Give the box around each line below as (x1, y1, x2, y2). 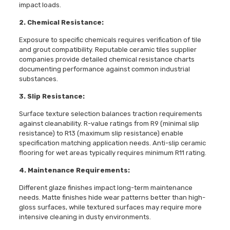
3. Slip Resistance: (18, 92, 85, 101)
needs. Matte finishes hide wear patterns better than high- (18, 194, 205, 202)
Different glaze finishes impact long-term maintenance (18, 184, 193, 192)
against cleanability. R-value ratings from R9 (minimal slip (18, 120, 199, 128)
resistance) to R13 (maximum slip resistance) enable (18, 129, 183, 138)
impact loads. (18, 1, 61, 9)
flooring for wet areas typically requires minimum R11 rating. (18, 149, 206, 157)
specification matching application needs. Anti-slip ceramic (18, 139, 206, 147)
